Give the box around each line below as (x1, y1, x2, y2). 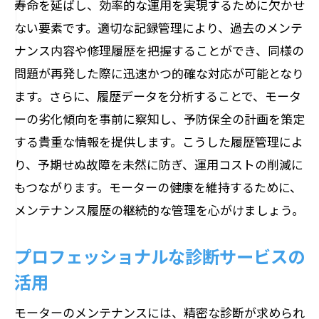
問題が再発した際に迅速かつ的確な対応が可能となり (14, 64, 304, 82)
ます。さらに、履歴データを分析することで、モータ (14, 87, 301, 105)
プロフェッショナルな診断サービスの (14, 243, 305, 268)
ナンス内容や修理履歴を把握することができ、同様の (14, 41, 304, 59)
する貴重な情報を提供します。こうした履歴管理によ (14, 132, 303, 150)
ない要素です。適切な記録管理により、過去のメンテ (14, 19, 303, 36)
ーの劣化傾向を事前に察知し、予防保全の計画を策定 (14, 110, 305, 127)
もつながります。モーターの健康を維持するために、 (14, 178, 302, 196)
